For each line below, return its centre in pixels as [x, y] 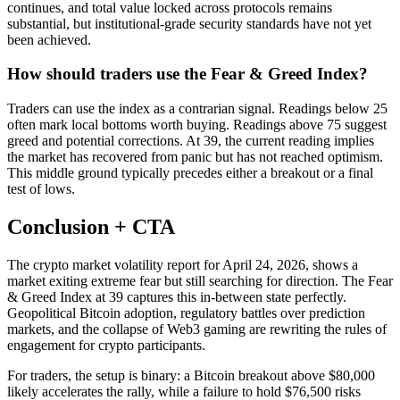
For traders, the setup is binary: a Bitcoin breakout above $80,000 [191, 375]
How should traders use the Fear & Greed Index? [187, 74]
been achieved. [49, 39]
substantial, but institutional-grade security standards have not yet [189, 23]
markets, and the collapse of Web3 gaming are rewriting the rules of [197, 329]
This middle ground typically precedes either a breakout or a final [190, 172]
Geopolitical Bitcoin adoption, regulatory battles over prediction [186, 312]
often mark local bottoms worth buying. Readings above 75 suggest [197, 124]
